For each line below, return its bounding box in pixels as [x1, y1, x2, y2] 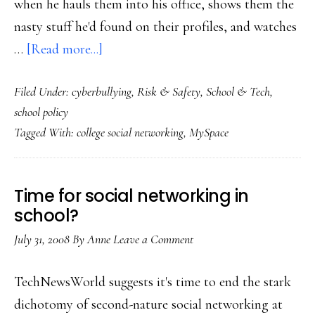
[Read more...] [27, 41, 103, 58]
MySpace [189, 124, 229, 140]
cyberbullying [72, 84, 131, 99]
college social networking [77, 124, 184, 140]
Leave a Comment [113, 231, 193, 247]
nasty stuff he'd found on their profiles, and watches [14, 18, 297, 35]
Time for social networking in [14, 184, 249, 207]
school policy [14, 104, 68, 120]
